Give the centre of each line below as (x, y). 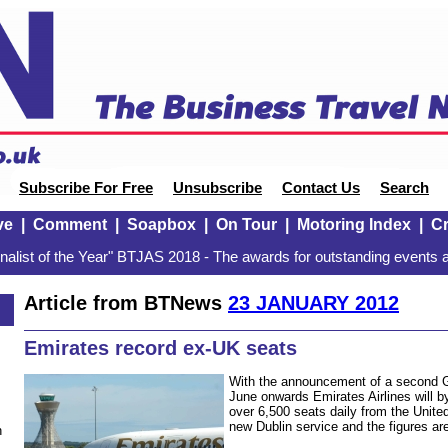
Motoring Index (353, 224)
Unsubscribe (217, 188)
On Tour (246, 224)
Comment (69, 224)
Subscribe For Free (86, 188)
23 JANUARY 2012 (313, 302)
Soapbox (161, 224)
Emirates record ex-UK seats (160, 348)
